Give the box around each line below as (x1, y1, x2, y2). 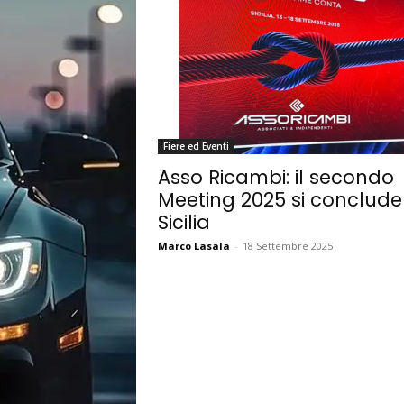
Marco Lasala (157, 239, 230, 253)
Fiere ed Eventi (162, 140, 229, 153)
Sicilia (157, 209, 210, 236)
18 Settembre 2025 (242, 239, 333, 253)
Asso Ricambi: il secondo (157, 164, 394, 191)
